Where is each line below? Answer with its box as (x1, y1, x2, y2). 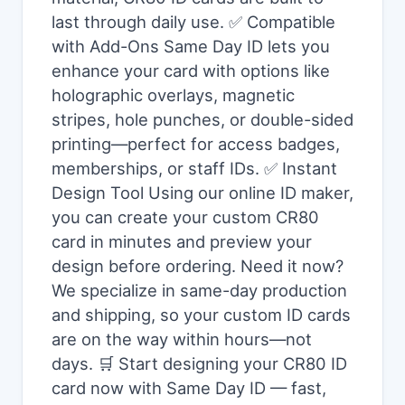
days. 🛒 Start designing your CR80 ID (52, 353, 347, 373)
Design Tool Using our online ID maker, (52, 183, 353, 202)
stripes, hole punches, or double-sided (52, 109, 353, 129)
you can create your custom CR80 (52, 207, 319, 227)
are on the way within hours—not (52, 329, 312, 349)
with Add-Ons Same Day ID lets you (52, 36, 330, 56)
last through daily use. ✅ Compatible (52, 12, 335, 32)
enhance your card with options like (52, 61, 330, 80)
